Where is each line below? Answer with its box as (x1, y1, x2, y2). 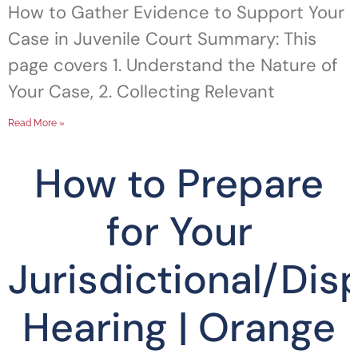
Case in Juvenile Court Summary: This (8, 27, 316, 50)
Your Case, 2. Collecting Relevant (8, 80, 275, 103)
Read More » (8, 117, 65, 129)
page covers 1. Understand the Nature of (8, 54, 337, 77)
